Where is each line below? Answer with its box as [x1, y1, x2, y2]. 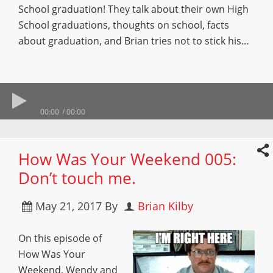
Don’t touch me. [18, 167, 136, 189]
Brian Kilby [138, 199, 193, 213]
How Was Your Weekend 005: [18, 148, 236, 170]
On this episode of [18, 232, 102, 245]
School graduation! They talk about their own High [18, 2, 249, 16]
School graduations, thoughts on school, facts [18, 18, 229, 32]
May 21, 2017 [35, 199, 102, 213]
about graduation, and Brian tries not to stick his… [18, 34, 249, 48]
